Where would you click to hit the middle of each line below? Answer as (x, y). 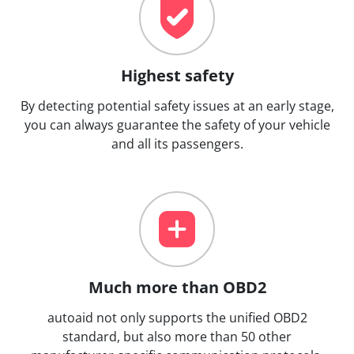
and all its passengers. (177, 143)
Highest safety (177, 75)
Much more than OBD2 (177, 287)
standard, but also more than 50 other (177, 336)
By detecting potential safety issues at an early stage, (177, 105)
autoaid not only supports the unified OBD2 (177, 317)
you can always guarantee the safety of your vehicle (177, 124)
